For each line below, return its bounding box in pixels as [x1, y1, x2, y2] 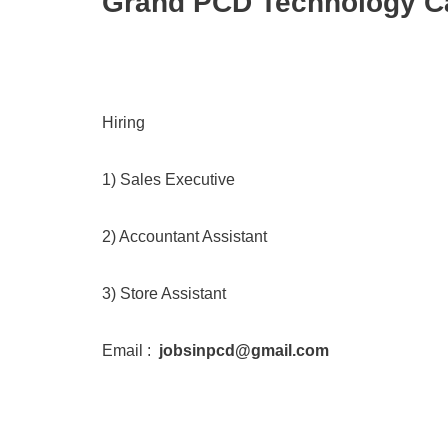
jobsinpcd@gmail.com [159, 342, 329, 359]
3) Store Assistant [102, 285, 226, 302]
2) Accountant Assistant [102, 228, 267, 245]
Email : [102, 342, 159, 359]
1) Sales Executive [102, 171, 235, 188]
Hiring [102, 114, 145, 131]
